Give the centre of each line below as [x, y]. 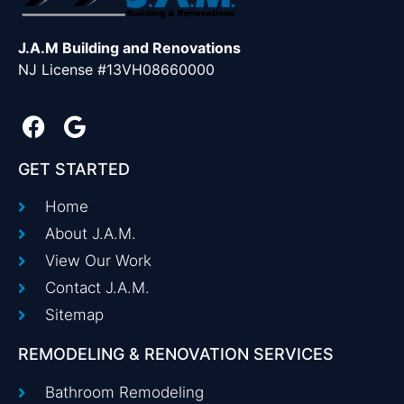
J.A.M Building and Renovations [129, 48]
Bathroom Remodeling [125, 393]
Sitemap [75, 315]
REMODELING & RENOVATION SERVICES [176, 354]
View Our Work [99, 261]
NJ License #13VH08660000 [116, 70]
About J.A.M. [91, 234]
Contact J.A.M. [98, 288]
